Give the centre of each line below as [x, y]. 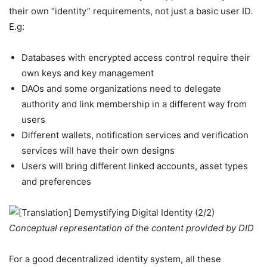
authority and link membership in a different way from [134, 104]
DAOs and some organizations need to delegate [121, 89]
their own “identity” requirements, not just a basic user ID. [131, 11]
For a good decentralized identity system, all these [115, 259]
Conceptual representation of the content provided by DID [131, 228]
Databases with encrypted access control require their [136, 58]
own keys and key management [88, 73]
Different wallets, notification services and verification [135, 135]
